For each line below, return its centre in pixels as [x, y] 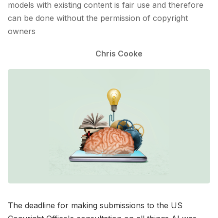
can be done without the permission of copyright [98, 18]
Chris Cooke [119, 53]
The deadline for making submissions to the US [95, 205]
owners [22, 31]
